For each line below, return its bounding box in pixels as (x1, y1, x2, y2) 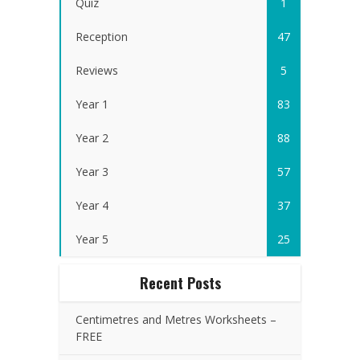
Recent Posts (139, 272, 221, 293)
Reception (76, 28, 128, 44)
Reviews (76, 62, 118, 78)
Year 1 (76, 96, 108, 112)
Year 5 (76, 231, 108, 247)
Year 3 (76, 163, 108, 179)
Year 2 (76, 129, 108, 145)
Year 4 (76, 197, 108, 213)
